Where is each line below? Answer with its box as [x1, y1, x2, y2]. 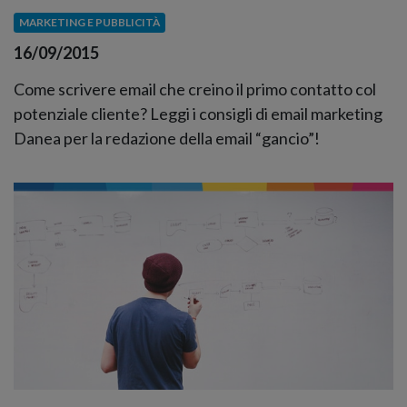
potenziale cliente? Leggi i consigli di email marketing [14, 103, 382, 124]
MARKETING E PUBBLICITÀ [18, 15, 160, 30]
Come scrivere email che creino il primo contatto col [14, 78, 376, 99]
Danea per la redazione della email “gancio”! [14, 127, 320, 148]
